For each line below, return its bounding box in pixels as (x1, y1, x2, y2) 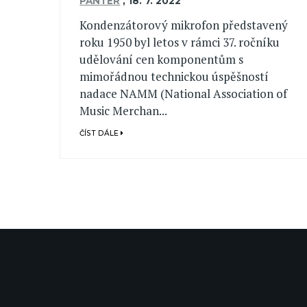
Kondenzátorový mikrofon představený (79, 17, 288, 33)
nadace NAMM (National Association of (79, 86, 288, 101)
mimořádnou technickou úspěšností (79, 69, 269, 84)
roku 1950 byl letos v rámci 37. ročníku (79, 34, 280, 50)
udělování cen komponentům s (79, 51, 244, 67)
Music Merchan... (79, 103, 168, 119)
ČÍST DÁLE (79, 129, 121, 138)
